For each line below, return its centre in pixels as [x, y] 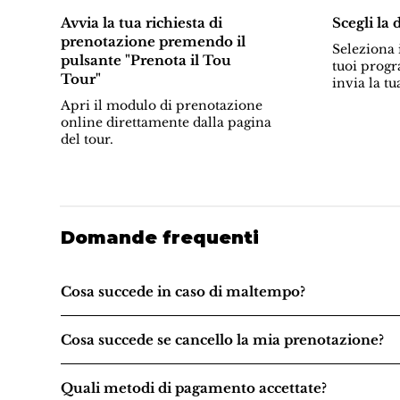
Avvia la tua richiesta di [141, 23]
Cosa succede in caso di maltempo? [183, 292]
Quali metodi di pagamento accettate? [193, 388]
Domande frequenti [159, 238]
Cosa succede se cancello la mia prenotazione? [222, 340]
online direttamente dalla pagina [166, 123]
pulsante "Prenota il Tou [146, 61]
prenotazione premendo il [153, 42]
